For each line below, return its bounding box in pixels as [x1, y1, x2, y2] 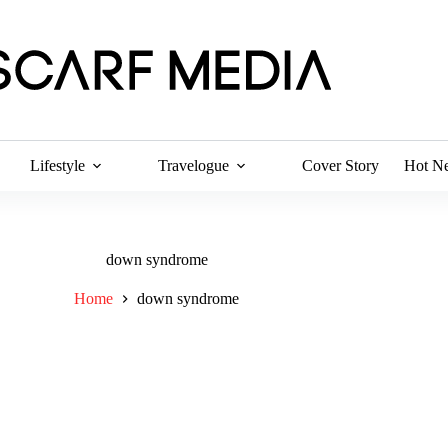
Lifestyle [30, 157, 86, 174]
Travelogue [158, 157, 230, 174]
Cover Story [302, 157, 380, 174]
